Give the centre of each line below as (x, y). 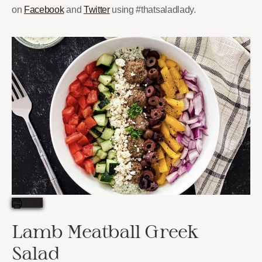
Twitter (96, 9)
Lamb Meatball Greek (105, 231)
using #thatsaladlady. (153, 9)
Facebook (44, 9)
